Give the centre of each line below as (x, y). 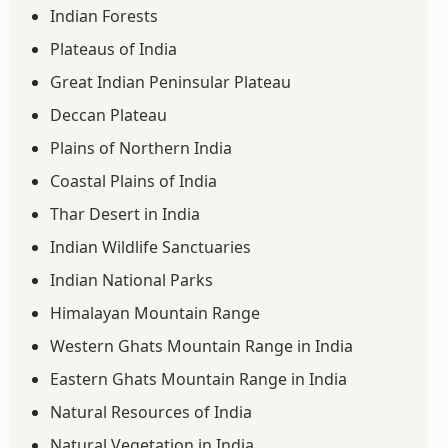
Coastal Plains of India (133, 181)
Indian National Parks (131, 280)
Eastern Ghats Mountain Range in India (198, 379)
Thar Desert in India (125, 214)
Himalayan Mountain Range (155, 313)
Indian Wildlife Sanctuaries (150, 247)
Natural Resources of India (151, 412)
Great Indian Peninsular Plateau (170, 82)
